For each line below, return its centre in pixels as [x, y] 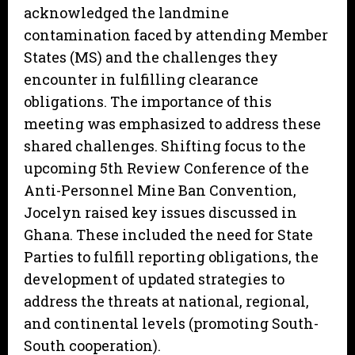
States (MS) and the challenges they [151, 57]
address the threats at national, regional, [166, 302]
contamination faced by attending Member [176, 35]
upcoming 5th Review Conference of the [166, 168]
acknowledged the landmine [126, 13]
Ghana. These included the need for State [168, 235]
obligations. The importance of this [148, 102]
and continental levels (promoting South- [171, 324]
